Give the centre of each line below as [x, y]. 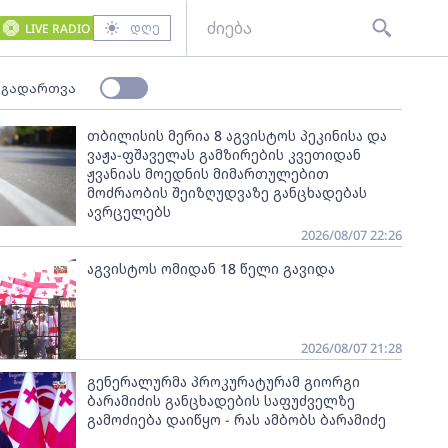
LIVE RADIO [57, 28]
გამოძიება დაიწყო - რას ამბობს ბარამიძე [236, 419]
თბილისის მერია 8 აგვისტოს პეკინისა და [236, 135]
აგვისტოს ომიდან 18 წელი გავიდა [210, 268]
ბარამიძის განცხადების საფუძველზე [220, 400]
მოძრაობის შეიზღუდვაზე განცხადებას [226, 192]
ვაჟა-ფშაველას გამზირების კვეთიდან [223, 154]
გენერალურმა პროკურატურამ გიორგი [223, 381]
